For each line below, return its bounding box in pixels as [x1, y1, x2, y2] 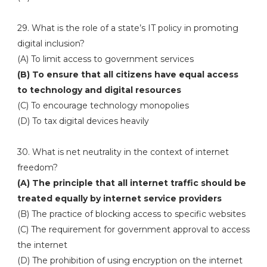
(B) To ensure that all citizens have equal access [17, 69, 238, 80]
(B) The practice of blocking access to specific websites [17, 209, 246, 219]
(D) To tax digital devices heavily [17, 116, 149, 126]
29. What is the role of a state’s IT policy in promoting [17, 23, 238, 33]
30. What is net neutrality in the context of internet [17, 147, 229, 157]
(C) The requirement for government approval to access [17, 224, 250, 235]
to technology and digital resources [17, 85, 181, 95]
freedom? [17, 162, 58, 173]
